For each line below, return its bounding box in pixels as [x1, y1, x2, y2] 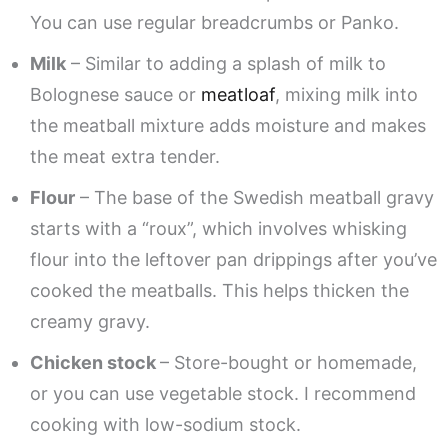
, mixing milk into [275, 84, 418, 106]
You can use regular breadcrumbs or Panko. [30, 12, 399, 34]
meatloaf [201, 84, 275, 106]
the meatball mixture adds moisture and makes [30, 115, 426, 137]
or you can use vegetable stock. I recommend [30, 383, 416, 405]
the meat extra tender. [30, 146, 220, 168]
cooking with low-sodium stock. [30, 414, 301, 436]
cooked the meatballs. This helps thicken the [30, 280, 409, 302]
